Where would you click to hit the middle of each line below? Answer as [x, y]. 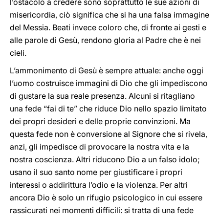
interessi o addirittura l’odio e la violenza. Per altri [99, 185]
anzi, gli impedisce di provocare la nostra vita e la [99, 147]
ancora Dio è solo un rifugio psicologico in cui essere [106, 197]
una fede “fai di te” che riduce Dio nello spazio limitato [108, 109]
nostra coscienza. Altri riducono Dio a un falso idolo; [105, 159]
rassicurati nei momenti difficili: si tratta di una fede [102, 210]
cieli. [18, 53]
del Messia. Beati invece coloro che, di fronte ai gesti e [108, 27]
